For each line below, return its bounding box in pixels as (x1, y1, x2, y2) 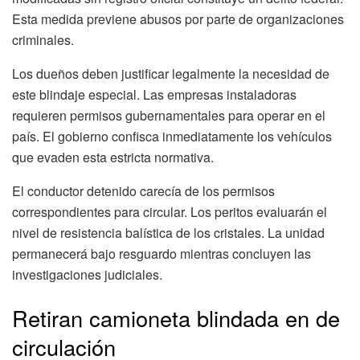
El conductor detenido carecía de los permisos (12, 182, 275, 201)
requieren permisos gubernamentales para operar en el (12, 106, 325, 125)
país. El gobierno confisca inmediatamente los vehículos (12, 127, 332, 146)
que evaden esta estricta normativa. (12, 148, 214, 167)
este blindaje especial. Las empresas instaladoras (12, 85, 297, 104)
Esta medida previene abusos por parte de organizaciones (12, 10, 344, 29)
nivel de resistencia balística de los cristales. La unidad (12, 223, 325, 243)
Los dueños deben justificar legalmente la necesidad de (12, 64, 329, 84)
